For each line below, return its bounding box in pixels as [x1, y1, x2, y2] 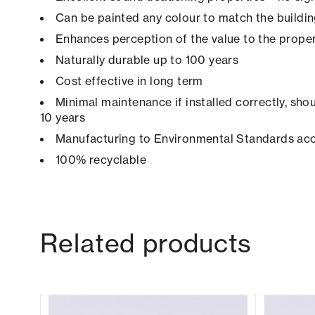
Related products [40, 227, 252, 259]
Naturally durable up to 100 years [56, 53, 239, 67]
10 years [40, 110, 86, 125]
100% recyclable [56, 153, 146, 167]
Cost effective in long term [56, 74, 203, 89]
